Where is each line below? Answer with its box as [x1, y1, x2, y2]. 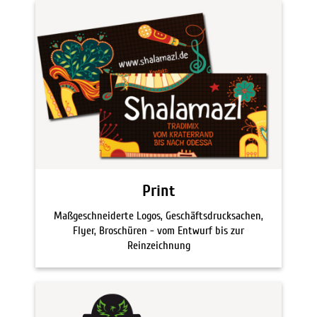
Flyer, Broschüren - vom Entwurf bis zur [73, 223, 244, 238]
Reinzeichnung [127, 238, 190, 253]
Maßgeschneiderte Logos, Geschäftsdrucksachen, [54, 208, 263, 223]
